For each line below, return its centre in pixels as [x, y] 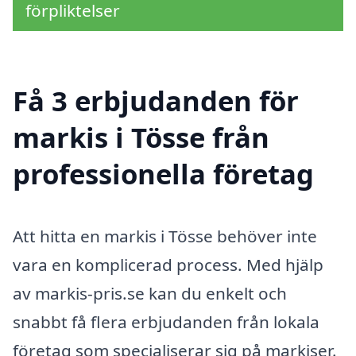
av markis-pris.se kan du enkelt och [150, 293]
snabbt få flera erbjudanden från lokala [166, 321]
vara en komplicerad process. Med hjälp [168, 264]
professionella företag [163, 173]
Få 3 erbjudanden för [156, 100]
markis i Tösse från [141, 137]
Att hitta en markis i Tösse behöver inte [165, 236]
